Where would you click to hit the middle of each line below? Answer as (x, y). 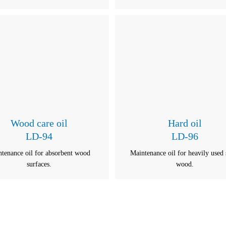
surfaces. (39, 164)
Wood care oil (39, 123)
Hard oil (185, 123)
